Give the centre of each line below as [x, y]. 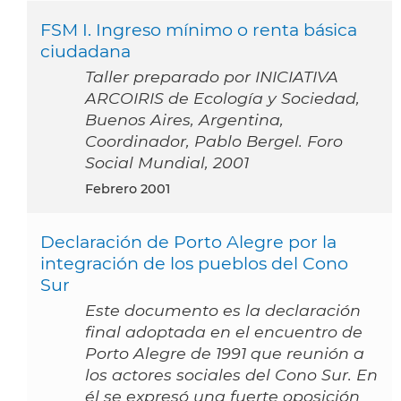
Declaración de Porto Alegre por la [188, 242]
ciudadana [85, 51]
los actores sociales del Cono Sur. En [231, 375]
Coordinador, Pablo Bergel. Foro [214, 141]
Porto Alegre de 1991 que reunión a [225, 354]
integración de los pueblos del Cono [194, 264]
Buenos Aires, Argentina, [184, 120]
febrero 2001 [132, 189]
